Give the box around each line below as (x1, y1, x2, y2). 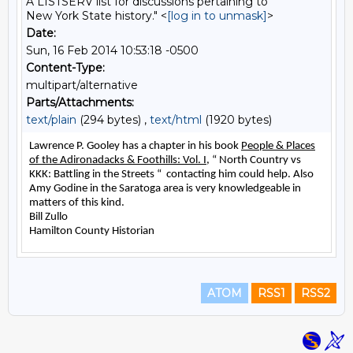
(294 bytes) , (76, 113, 150, 127)
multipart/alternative (26, 78, 138, 92)
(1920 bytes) (202, 113, 272, 127)
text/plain (26, 113, 76, 127)
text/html (150, 113, 202, 127)
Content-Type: (26, 61, 105, 75)
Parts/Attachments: (26, 95, 134, 110)
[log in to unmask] (167, 9, 267, 23)
